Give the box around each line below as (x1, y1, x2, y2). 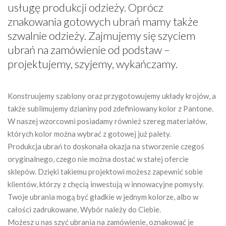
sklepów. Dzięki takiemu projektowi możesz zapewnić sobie (8, 167, 203, 176)
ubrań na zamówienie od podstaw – (8, 43, 170, 56)
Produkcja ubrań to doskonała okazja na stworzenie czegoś (8, 142, 204, 151)
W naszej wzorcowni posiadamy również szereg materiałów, (8, 117, 207, 126)
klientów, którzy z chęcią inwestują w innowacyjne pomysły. (8, 180, 204, 189)
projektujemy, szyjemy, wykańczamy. (8, 57, 178, 71)
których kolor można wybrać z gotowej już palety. (8, 129, 171, 138)
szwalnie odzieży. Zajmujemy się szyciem (8, 29, 195, 42)
